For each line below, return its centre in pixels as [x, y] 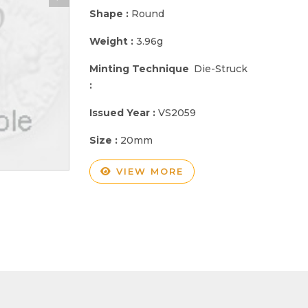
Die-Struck [221, 68]
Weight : [113, 41]
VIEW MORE [148, 171]
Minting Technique [139, 68]
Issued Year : [124, 112]
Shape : [110, 13]
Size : [105, 140]
